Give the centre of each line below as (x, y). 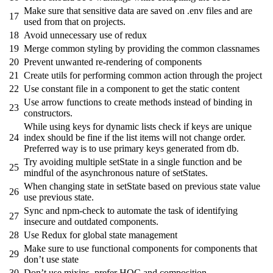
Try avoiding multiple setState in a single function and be (133, 162)
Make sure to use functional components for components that (140, 249)
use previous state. (59, 197)
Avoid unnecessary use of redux (85, 35)
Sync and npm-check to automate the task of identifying (131, 211)
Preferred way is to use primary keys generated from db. (131, 149)
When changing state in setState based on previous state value (142, 186)
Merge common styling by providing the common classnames (142, 49)
